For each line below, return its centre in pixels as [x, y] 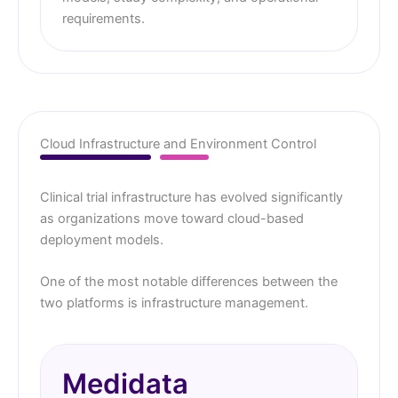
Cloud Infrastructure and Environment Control [178, 144]
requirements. [103, 19]
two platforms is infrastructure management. [174, 303]
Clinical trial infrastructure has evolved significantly [191, 198]
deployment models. [102, 240]
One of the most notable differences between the [189, 282]
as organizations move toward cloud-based [172, 219]
